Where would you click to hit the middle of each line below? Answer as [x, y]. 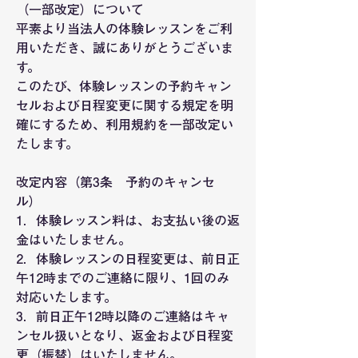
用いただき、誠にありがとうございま [125, 48]
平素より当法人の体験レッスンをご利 [124, 29]
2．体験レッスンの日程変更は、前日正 [128, 259]
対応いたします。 [66, 297]
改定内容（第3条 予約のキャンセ [115, 182]
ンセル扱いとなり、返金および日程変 [125, 336]
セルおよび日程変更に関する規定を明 [125, 105]
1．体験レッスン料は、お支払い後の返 [128, 221]
